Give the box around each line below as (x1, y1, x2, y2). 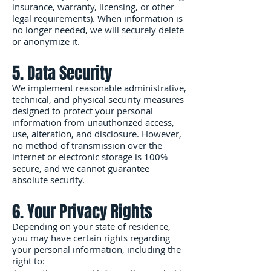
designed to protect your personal (12, 105, 153, 117)
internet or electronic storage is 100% (12, 151, 168, 163)
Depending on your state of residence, (12, 220, 171, 232)
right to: (12, 255, 45, 267)
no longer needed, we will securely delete (12, 24, 184, 36)
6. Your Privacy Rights (12, 200, 152, 224)
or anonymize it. (12, 35, 80, 47)
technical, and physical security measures (12, 93, 184, 105)
